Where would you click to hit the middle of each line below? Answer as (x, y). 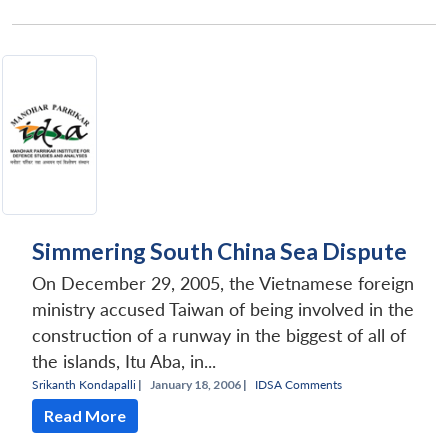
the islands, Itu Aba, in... (124, 361)
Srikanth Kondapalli (84, 384)
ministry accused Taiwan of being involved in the (223, 309)
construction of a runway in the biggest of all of (219, 335)
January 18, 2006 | (198, 384)
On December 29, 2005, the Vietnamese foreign (223, 283)
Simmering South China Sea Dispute (219, 250)
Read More (85, 415)
